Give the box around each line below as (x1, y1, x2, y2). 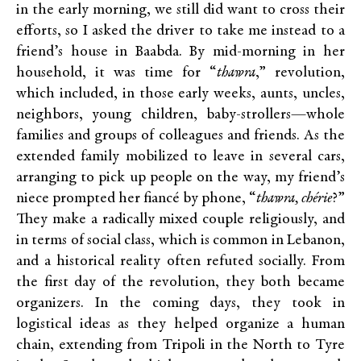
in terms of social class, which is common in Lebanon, (16, 233, 345, 249)
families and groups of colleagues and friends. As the (16, 128, 345, 144)
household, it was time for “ (16, 65, 217, 81)
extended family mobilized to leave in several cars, (16, 149, 345, 165)
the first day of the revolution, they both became (16, 275, 345, 291)
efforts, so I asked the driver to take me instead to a (16, 23, 345, 39)
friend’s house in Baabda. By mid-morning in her (16, 44, 345, 60)
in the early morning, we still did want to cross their (16, 2, 345, 19)
